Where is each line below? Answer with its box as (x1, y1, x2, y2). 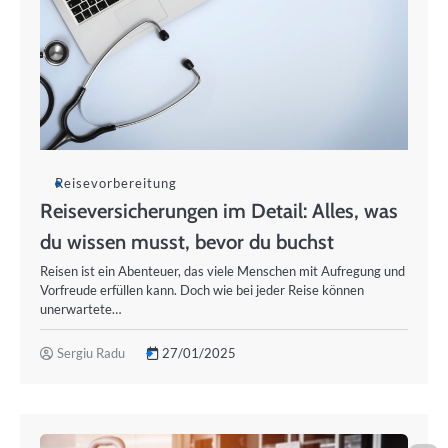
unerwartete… (40, 301, 121, 317)
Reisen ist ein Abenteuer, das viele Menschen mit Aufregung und (40, 263, 405, 279)
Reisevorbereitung (55, 175, 177, 191)
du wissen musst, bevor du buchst (40, 229, 334, 254)
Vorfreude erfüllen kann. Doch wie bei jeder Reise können (40, 282, 364, 298)
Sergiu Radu (57, 345, 125, 361)
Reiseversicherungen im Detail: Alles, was (40, 198, 398, 223)
